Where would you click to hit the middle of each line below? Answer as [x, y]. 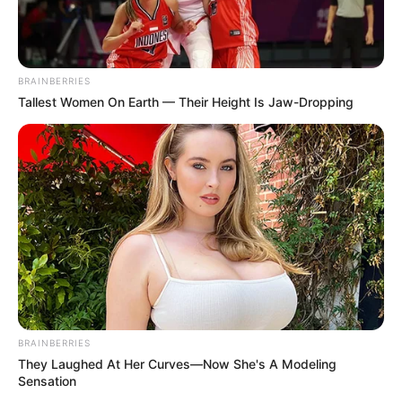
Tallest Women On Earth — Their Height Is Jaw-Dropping [186, 102]
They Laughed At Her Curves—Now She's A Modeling [177, 363]
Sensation [47, 380]
